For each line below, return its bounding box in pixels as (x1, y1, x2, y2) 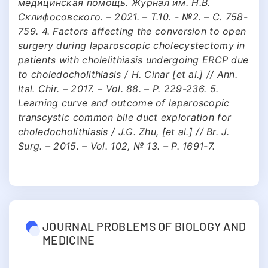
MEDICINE (42, 232, 95, 247)
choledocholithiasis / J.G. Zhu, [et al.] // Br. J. (18, 125, 229, 138)
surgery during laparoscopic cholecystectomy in (18, 39, 245, 51)
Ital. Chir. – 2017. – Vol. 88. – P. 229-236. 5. (18, 82, 219, 95)
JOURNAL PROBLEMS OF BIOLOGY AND (42, 218, 246, 233)
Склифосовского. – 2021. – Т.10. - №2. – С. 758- (18, 10, 248, 23)
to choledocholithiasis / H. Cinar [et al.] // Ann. (18, 68, 237, 80)
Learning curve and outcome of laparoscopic (18, 96, 230, 109)
